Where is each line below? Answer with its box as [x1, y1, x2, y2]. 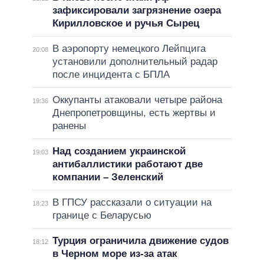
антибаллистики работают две [52, 158, 203, 170]
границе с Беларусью [52, 209, 151, 221]
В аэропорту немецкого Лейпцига [52, 42, 206, 54]
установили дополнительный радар [52, 55, 217, 67]
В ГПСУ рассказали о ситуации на [52, 196, 212, 208]
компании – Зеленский [52, 171, 163, 183]
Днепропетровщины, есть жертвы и [52, 107, 216, 118]
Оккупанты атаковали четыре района [52, 94, 222, 105]
